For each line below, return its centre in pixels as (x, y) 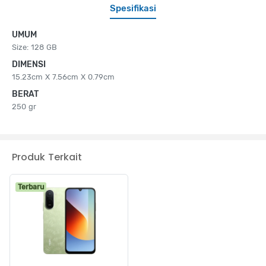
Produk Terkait (47, 157)
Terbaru (31, 187)
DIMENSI (29, 64)
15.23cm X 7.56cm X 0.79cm (63, 77)
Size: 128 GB (34, 47)
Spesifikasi (133, 8)
